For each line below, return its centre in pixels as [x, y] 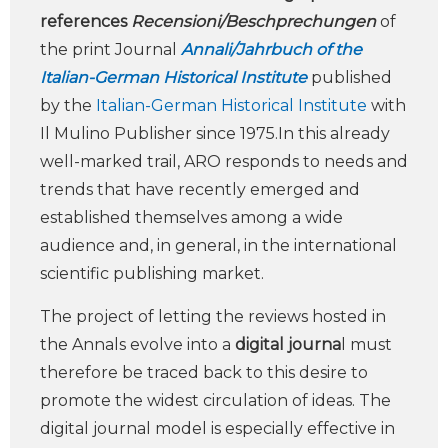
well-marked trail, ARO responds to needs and [224, 161]
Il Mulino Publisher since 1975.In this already [215, 133]
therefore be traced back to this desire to [204, 372]
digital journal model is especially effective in [217, 428]
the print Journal [108, 49]
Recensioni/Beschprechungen [253, 21]
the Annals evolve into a [137, 344]
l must [366, 344]
